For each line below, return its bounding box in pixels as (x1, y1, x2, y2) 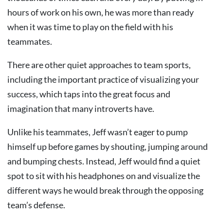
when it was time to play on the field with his (7, 21, 173, 32)
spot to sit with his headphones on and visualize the (7, 170, 200, 181)
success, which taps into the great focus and (7, 89, 170, 99)
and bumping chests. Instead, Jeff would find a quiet (7, 156, 200, 166)
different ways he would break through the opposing (7, 185, 203, 196)
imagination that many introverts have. (7, 103, 154, 114)
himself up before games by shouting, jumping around (7, 141, 208, 152)
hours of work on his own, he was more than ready (7, 7, 194, 18)
